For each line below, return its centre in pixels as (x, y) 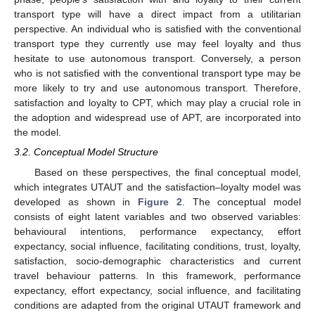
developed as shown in (76, 201)
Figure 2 (160, 201)
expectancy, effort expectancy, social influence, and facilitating (157, 290)
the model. (38, 133)
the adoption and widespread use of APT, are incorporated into (157, 118)
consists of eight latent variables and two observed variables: (157, 216)
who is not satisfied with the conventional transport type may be (157, 73)
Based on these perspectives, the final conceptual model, (167, 172)
